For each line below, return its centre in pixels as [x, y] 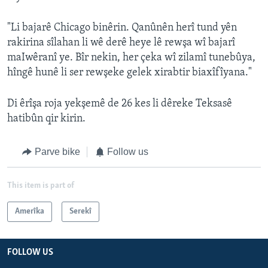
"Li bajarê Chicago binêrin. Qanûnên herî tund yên [122, 28]
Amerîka [30, 211]
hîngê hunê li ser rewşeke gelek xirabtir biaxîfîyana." [130, 73]
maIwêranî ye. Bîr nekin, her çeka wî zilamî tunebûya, [131, 58]
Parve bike [57, 152]
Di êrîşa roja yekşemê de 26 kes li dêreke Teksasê [120, 104]
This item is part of [41, 185]
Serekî [80, 211]
